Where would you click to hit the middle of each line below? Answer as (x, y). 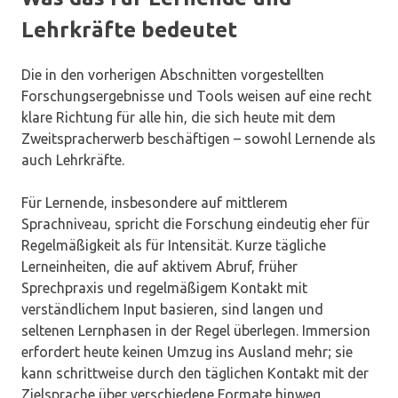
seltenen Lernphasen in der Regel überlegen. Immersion (196, 331)
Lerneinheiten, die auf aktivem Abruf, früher (159, 267)
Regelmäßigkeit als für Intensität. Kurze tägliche (174, 246)
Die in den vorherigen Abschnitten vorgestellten (173, 75)
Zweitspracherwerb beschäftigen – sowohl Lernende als (199, 139)
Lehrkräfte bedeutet (129, 30)
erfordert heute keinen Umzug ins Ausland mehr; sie (187, 352)
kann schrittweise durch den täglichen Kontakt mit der (195, 374)
